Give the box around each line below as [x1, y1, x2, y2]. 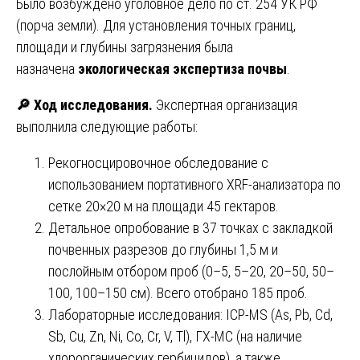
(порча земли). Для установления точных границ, [16, 16, 296, 34]
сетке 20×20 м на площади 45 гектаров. [48, 197, 279, 215]
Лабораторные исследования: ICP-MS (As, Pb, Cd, [48, 305, 333, 323]
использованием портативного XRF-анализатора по [48, 175, 341, 193]
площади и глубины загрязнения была [16, 38, 233, 55]
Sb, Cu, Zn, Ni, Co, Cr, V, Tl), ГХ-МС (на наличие [48, 327, 302, 345]
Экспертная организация [153, 96, 297, 113]
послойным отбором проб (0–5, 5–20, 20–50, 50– [48, 262, 334, 280]
